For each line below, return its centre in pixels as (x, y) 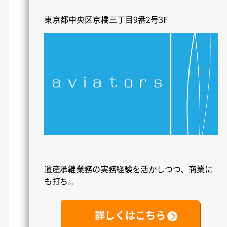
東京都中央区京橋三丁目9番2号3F (106, 19)
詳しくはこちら (130, 215)
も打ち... (59, 181)
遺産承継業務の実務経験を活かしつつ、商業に (128, 169)
